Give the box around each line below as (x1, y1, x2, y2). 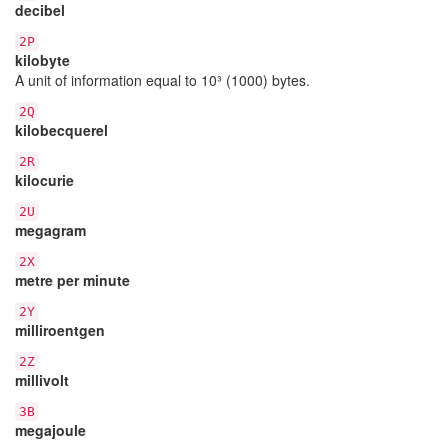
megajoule (15, 419, 86, 440)
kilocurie (15, 169, 74, 190)
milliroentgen (15, 319, 105, 340)
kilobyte (15, 49, 70, 70)
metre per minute (15, 269, 130, 290)
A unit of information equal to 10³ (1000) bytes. (15, 69, 310, 90)
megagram (15, 219, 86, 240)
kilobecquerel (15, 119, 108, 140)
